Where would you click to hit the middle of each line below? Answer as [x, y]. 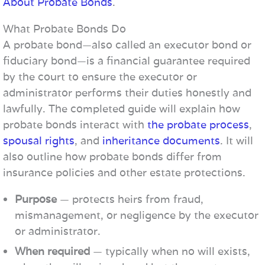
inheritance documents [161, 140]
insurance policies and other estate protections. [124, 172]
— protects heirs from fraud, [130, 199]
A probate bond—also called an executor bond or [127, 45]
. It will [237, 140]
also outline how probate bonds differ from [112, 156]
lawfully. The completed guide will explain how [122, 109]
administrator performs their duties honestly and [127, 93]
